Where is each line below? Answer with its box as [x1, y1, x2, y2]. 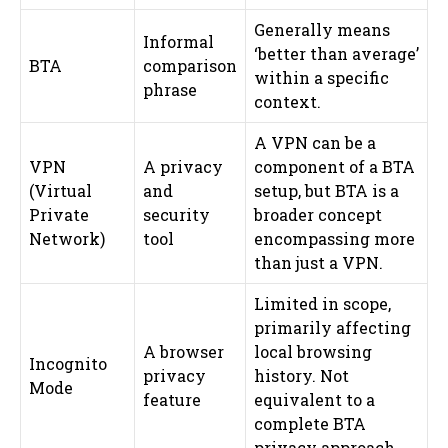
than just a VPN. [254, 251, 383, 273]
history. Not [254, 364, 349, 386]
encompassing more [254, 227, 415, 249]
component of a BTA [254, 155, 415, 177]
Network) [29, 227, 105, 249]
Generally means [254, 18, 390, 40]
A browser [143, 340, 224, 362]
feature [143, 388, 201, 410]
